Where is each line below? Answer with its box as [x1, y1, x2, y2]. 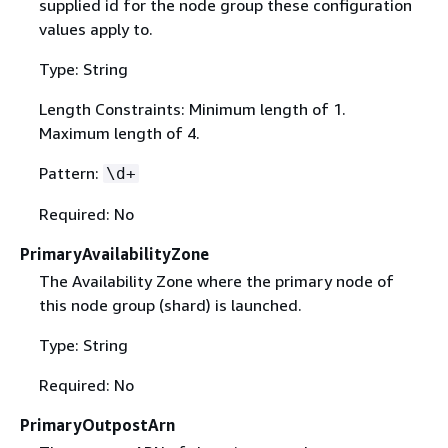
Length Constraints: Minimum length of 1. [38, 98, 346, 119]
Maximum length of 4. [38, 122, 200, 143]
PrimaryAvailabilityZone [20, 243, 209, 264]
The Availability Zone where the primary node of [38, 270, 394, 291]
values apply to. [38, 18, 153, 39]
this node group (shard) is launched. [38, 294, 302, 315]
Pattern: [38, 162, 103, 183]
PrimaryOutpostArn [20, 414, 175, 435]
